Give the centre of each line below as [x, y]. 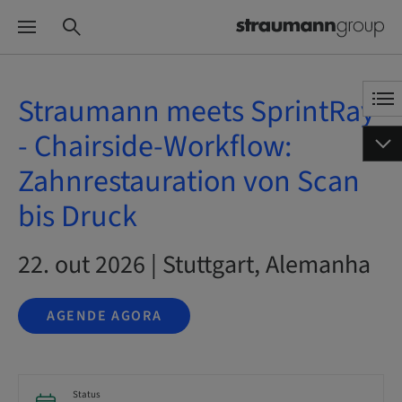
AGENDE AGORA [105, 316]
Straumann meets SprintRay [197, 112]
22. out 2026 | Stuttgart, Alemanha [194, 265]
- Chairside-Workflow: [155, 147]
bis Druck [78, 217]
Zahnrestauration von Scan [189, 182]
